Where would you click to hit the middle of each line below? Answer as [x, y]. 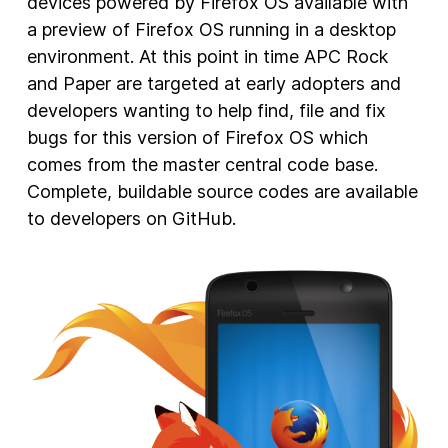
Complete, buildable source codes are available [222, 191]
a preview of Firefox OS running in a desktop [211, 29]
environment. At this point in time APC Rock [207, 56]
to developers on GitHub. [131, 218]
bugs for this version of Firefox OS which [197, 137]
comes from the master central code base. [202, 164]
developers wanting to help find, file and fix [206, 110]
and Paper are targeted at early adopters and [213, 83]
